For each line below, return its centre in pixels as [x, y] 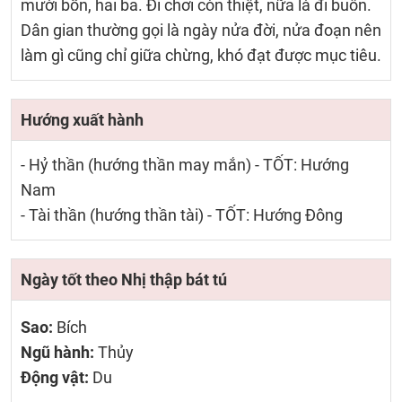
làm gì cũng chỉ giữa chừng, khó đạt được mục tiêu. [201, 55]
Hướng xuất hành [82, 120]
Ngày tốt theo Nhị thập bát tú [124, 280]
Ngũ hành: [59, 352]
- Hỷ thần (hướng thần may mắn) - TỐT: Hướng [185, 165]
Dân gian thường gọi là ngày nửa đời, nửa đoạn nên [201, 30]
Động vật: [57, 377]
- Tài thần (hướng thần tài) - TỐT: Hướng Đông [182, 215]
